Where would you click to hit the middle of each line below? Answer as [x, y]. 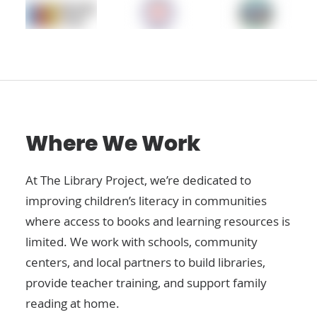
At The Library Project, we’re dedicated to [138, 180]
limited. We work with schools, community [142, 242]
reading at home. [73, 303]
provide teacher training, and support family [146, 283]
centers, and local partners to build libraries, [145, 262]
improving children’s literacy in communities [146, 201]
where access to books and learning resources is [158, 221]
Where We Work [113, 144]
